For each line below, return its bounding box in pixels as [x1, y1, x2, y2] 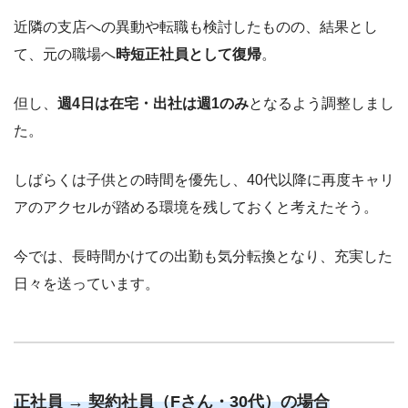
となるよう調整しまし [249, 96, 394, 112]
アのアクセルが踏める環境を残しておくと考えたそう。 [14, 199, 378, 216]
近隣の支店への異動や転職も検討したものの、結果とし [14, 19, 378, 36]
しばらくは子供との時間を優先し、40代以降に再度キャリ [14, 172, 394, 189]
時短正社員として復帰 [116, 46, 261, 63]
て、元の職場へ [14, 46, 116, 63]
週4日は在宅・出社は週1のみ [57, 96, 249, 112]
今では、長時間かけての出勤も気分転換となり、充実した [14, 249, 393, 265]
